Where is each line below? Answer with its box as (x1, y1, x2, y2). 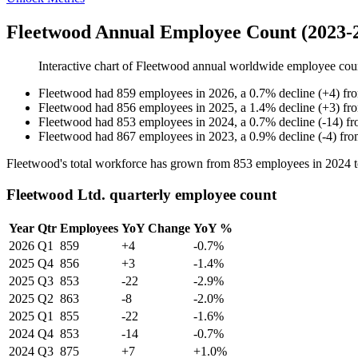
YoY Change (121, 221, 190, 235)
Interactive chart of (38, 59, 136, 74)
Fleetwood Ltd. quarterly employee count (6, 185, 276, 203)
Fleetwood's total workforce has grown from (6, 157, 233, 171)
